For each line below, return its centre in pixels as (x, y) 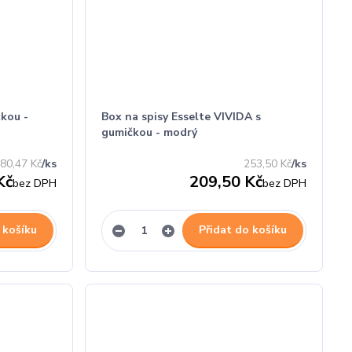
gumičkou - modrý (150, 132)
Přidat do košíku (242, 230)
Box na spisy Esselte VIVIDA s (181, 117)
